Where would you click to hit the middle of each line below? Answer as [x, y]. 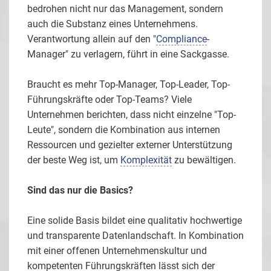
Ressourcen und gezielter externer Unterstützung [130, 145]
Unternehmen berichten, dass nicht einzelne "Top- [132, 114]
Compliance [181, 39]
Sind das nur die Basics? [80, 190]
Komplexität [146, 160]
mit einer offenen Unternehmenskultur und [117, 250]
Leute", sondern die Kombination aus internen [124, 129]
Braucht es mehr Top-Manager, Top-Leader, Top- [129, 84]
